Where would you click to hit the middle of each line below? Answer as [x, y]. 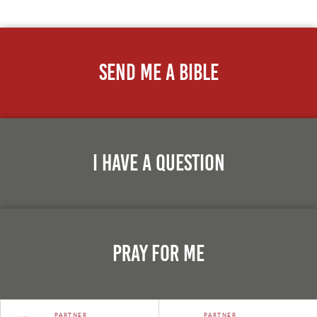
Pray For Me [158, 254]
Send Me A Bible [158, 73]
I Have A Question [158, 163]
